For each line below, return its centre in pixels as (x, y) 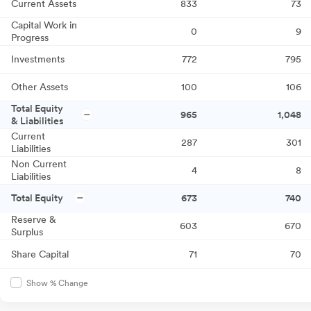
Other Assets (40, 87)
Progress (30, 38)
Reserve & (34, 220)
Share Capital (40, 254)
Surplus (27, 232)
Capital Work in (44, 25)
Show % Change (57, 284)
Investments (38, 59)
